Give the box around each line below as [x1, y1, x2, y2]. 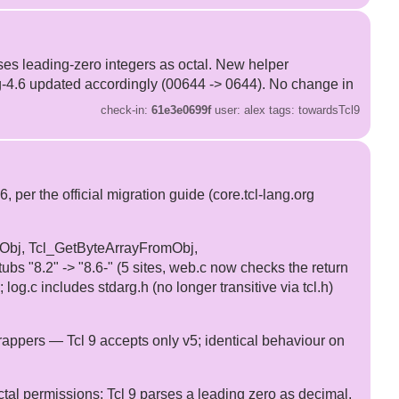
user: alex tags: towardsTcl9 [211, 102, 361, 117]
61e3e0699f [151, 102, 212, 117]
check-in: [101, 102, 152, 117]
